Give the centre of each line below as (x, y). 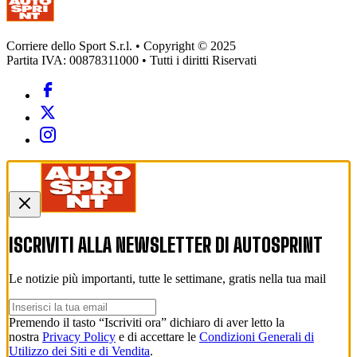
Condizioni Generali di (257, 337)
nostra (25, 337)
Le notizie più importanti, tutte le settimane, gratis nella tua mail (167, 279)
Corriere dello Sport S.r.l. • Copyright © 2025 (121, 45)
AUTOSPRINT (278, 245)
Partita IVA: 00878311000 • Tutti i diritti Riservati (131, 60)
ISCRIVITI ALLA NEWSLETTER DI (121, 245)
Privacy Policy (79, 337)
